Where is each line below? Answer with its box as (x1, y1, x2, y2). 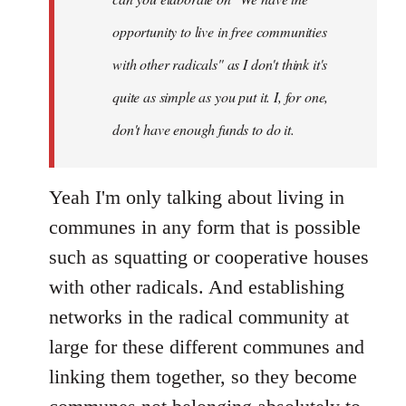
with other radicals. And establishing (49, 275, 344, 298)
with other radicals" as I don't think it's (112, 54, 328, 73)
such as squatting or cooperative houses (49, 246, 369, 268)
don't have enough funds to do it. (112, 120, 295, 139)
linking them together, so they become (49, 365, 357, 388)
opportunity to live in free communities (112, 22, 327, 41)
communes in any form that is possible (49, 216, 361, 238)
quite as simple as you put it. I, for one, (112, 87, 329, 106)
